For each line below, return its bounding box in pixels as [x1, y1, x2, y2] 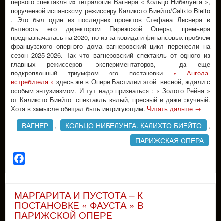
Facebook [25, 153, 60, 164]
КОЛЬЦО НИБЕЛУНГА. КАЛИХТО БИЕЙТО [65, 120, 202, 130]
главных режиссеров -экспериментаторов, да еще [11, 59, 210, 69]
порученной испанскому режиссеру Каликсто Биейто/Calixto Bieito [11, 6, 210, 15]
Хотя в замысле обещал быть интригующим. [11, 104, 147, 113]
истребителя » [11, 77, 56, 86]
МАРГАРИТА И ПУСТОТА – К [14, 188, 143, 201]
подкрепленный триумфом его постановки [11, 68, 173, 77]
